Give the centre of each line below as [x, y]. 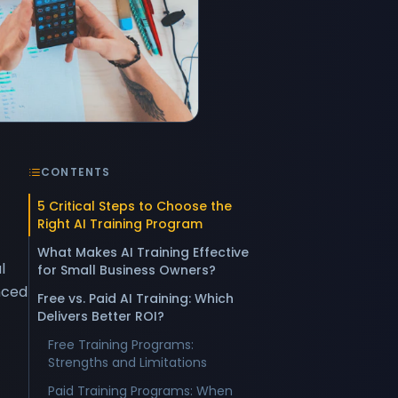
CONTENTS [76, 172]
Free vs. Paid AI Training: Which [135, 298]
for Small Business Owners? [127, 270]
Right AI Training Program [120, 224]
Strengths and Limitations [127, 362]
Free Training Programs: [121, 345]
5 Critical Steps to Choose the [135, 206]
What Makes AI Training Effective [143, 252]
